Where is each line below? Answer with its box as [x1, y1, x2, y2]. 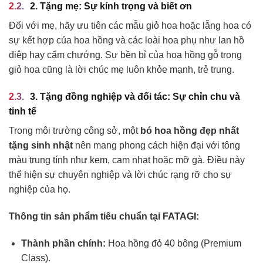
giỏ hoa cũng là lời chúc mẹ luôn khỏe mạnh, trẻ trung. [9, 65, 234, 75]
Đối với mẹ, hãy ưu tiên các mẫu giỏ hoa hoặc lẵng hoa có [9, 21, 251, 31]
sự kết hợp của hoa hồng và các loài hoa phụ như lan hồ [9, 35, 244, 46]
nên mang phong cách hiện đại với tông [73, 140, 240, 151]
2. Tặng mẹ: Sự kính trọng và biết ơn [30, 1, 192, 12]
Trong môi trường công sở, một [9, 126, 140, 136]
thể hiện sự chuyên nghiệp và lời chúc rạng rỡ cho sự [9, 170, 232, 180]
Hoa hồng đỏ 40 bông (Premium [105, 238, 241, 248]
